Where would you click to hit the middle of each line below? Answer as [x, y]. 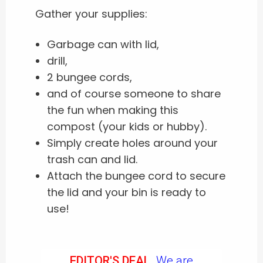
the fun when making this [113, 110]
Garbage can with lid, [103, 44]
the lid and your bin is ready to [127, 192]
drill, [57, 60]
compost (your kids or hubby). [127, 126]
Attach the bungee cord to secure [136, 176]
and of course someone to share [134, 93]
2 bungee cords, [90, 77]
